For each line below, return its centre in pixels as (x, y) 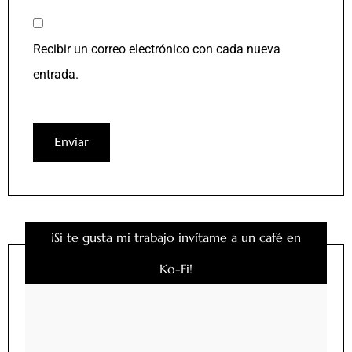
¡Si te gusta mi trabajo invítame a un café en (176, 238)
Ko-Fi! (176, 269)
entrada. (56, 74)
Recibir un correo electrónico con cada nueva (157, 49)
